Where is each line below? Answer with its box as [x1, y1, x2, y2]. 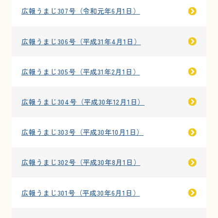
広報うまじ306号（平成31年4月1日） [21, 36, 141, 46]
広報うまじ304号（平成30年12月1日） [21, 96, 145, 107]
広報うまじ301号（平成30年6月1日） [21, 187, 140, 198]
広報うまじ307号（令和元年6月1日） [21, 6, 140, 16]
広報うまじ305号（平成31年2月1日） [21, 66, 140, 76]
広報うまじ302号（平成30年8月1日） [21, 157, 141, 167]
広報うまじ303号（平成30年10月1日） [21, 127, 144, 137]
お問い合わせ [62, 22, 115, 35]
